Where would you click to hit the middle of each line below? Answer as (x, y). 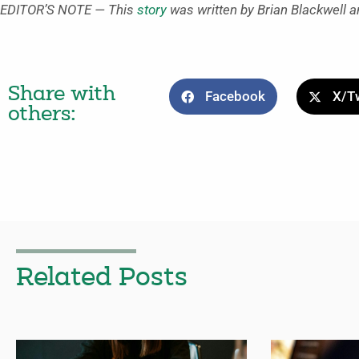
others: (42, 115)
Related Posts (102, 278)
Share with (62, 95)
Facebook (236, 97)
